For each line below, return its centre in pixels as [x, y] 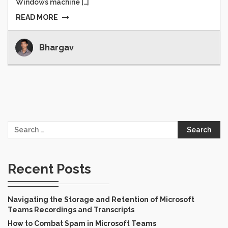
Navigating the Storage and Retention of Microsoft [101, 200]
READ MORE [37, 18]
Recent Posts [49, 169]
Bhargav [56, 48]
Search [20, 126]
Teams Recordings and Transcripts [71, 210]
